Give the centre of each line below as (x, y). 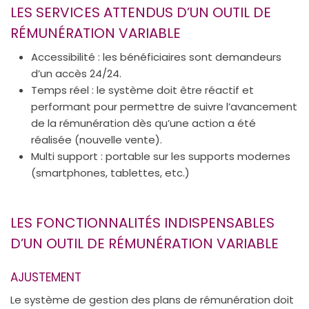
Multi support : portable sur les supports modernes (161, 156)
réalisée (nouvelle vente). (97, 139)
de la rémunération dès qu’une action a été (143, 123)
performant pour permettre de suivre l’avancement (164, 106)
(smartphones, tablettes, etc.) (110, 172)
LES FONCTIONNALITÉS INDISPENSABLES (142, 222)
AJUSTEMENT (46, 277)
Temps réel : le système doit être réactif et (142, 90)
